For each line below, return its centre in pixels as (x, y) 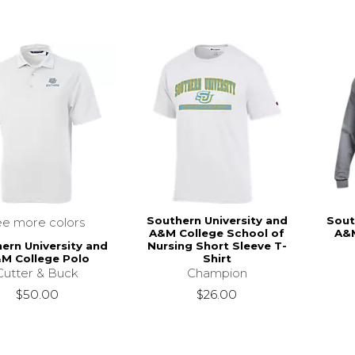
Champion (217, 273)
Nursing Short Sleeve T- (217, 246)
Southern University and (217, 221)
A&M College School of (217, 233)
